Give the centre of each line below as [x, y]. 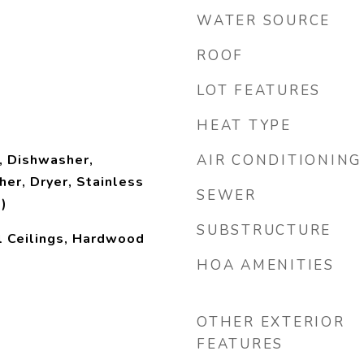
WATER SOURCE [264, 21]
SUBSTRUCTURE [264, 230]
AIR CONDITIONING [279, 160]
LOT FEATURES [259, 91]
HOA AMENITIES [266, 265]
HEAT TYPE [244, 126]
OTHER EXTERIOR [271, 322]
